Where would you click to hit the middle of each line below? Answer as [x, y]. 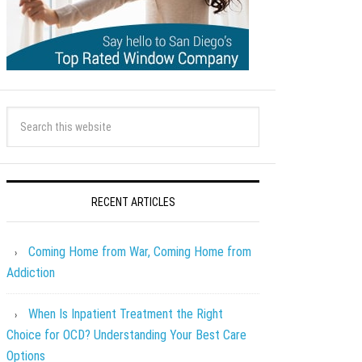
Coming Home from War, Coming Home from [140, 252]
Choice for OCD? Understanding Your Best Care [126, 335]
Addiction [31, 273]
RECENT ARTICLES [133, 202]
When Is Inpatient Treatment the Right [126, 314]
